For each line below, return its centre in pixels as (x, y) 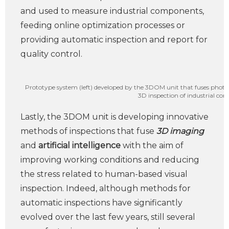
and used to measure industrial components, (112, 11)
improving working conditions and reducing (110, 160)
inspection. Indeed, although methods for (106, 188)
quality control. (51, 54)
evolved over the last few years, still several (108, 217)
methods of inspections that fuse (88, 131)
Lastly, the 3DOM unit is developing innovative (114, 117)
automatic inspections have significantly (101, 203)
